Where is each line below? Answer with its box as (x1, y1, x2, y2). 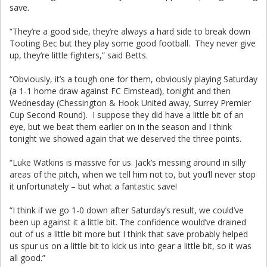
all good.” (10, 252, 45, 263)
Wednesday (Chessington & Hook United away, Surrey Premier (10, 97, 251, 108)
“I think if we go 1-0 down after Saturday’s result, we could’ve (10, 204, 244, 216)
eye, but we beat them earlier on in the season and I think (10, 121, 232, 132)
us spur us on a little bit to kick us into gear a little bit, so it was (10, 240, 252, 252)
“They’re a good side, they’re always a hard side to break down (10, 26, 250, 37)
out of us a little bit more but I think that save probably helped (10, 228, 248, 240)
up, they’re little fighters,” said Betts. (10, 49, 148, 61)
